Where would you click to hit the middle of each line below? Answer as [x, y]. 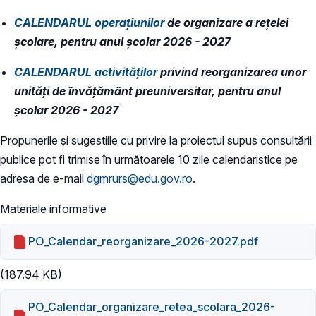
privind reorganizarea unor [232, 72]
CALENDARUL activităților [86, 72]
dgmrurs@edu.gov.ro [140, 178]
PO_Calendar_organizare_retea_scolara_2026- [152, 306]
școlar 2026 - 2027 [66, 110]
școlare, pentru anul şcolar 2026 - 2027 [122, 41]
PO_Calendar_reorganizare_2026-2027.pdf [144, 242]
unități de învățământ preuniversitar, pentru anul [147, 91]
